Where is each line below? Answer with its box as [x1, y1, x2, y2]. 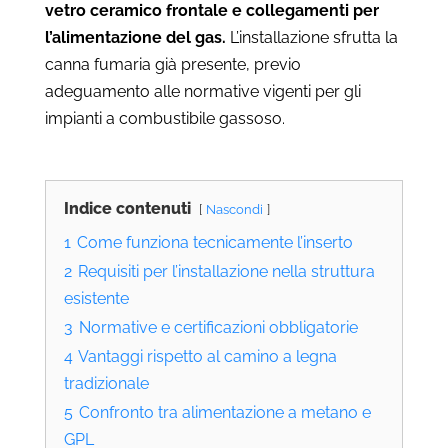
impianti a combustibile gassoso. [44, 108, 285, 128]
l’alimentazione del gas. [44, 27, 226, 47]
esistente [63, 288, 129, 308]
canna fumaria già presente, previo [44, 54, 301, 74]
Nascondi [205, 201, 263, 217]
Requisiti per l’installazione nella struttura [77, 261, 375, 281]
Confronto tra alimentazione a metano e [78, 402, 371, 422]
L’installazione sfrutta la [225, 27, 398, 47]
